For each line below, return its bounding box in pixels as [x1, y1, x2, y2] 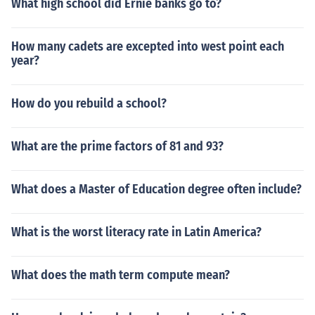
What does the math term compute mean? [11, 267, 230, 283]
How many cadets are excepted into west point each [11, 39, 284, 54]
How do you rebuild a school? [11, 96, 167, 111]
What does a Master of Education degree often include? [11, 181, 302, 197]
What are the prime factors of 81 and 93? [11, 139, 224, 154]
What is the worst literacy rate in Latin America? [11, 224, 262, 240]
